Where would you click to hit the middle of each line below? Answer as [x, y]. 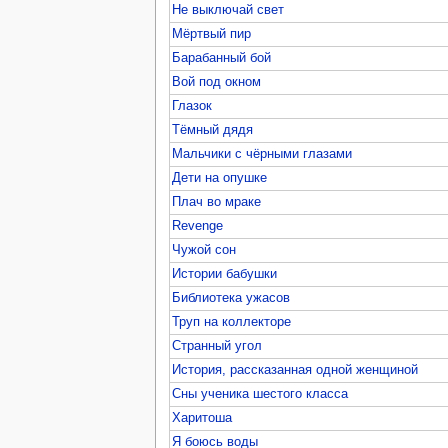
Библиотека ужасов [231, 297]
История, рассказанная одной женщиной [295, 369]
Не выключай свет [228, 9]
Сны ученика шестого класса [260, 393]
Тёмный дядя [213, 129]
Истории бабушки [225, 273]
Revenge [198, 225]
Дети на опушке [220, 177]
